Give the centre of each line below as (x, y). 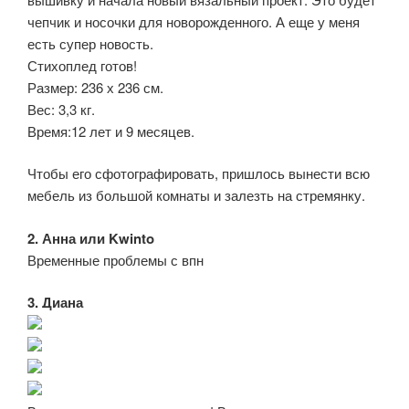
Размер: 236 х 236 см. (95, 87)
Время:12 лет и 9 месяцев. (111, 131)
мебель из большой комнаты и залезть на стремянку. (196, 195)
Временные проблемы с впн (115, 259)
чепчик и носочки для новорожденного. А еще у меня (194, 21)
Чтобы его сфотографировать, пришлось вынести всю (199, 173)
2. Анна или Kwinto (91, 238)
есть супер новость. (90, 43)
